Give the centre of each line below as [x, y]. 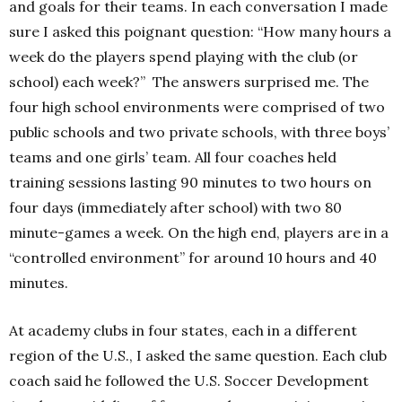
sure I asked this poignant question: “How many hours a [200, 31]
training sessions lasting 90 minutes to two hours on [190, 182]
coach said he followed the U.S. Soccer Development [189, 380]
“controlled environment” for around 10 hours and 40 [193, 258]
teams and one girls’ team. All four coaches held [173, 157]
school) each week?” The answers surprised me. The [189, 82]
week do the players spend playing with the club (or [184, 57]
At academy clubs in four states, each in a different [183, 330]
